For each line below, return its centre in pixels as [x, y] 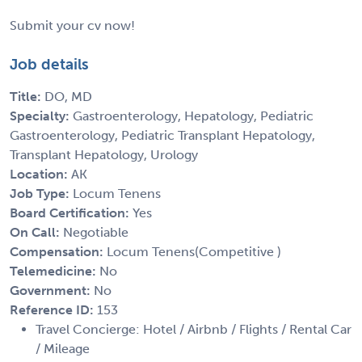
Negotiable [96, 232]
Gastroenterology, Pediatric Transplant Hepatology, [162, 135]
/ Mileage [63, 348]
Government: [52, 290]
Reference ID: [53, 309]
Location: [40, 174]
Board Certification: [71, 213]
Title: [27, 96]
